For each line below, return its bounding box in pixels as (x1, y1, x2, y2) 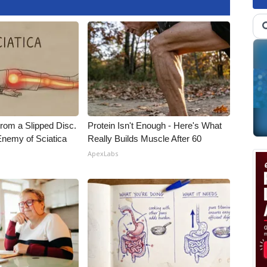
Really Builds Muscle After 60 (88, 133, 202, 144)
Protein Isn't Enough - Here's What (88, 120, 222, 131)
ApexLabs (88, 149, 119, 158)
